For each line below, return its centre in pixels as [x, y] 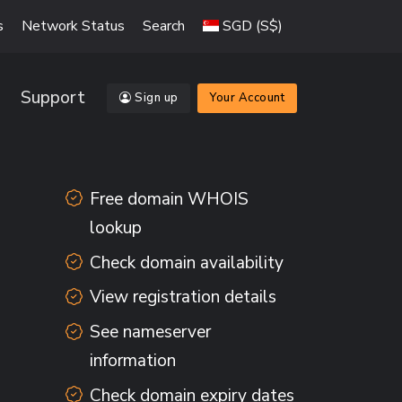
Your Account [248, 98]
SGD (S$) [251, 26]
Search [164, 26]
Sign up [157, 98]
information [132, 361]
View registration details [183, 297]
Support [52, 98]
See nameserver [150, 332]
